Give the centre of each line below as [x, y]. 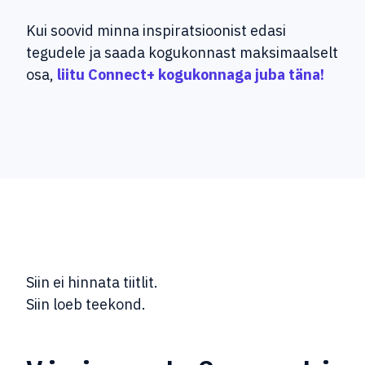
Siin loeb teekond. [88, 305]
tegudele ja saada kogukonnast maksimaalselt [182, 53]
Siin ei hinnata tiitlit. [94, 283]
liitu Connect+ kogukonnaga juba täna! [194, 75]
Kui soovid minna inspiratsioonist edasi [156, 31]
